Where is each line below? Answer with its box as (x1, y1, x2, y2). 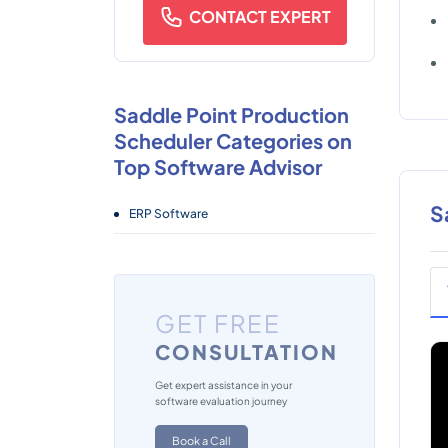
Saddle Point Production (114, 102, 349, 127)
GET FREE (155, 308, 281, 338)
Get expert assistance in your (155, 379, 292, 391)
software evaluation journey (155, 395, 287, 407)
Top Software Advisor (114, 154, 322, 179)
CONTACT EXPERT (188, 6, 331, 27)
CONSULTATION (155, 339, 338, 364)
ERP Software (129, 206, 208, 221)
